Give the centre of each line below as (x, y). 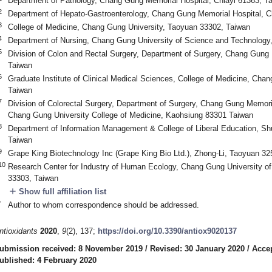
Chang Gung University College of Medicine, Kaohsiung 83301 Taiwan (130, 115)
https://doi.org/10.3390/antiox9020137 (167, 231)
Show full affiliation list (61, 191)
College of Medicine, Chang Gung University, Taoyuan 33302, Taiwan (129, 27)
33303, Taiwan (33, 178)
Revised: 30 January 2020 (197, 249)
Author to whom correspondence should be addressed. (103, 205)
